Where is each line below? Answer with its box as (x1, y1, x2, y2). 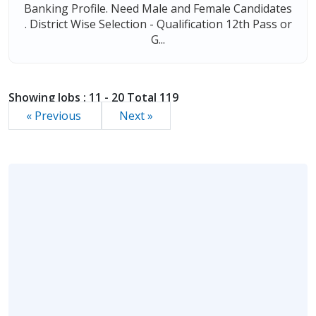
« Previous (26, 108, 84, 123)
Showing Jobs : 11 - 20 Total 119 (8, 90, 178, 105)
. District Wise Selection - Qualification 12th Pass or (24, 16, 292, 32)
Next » (119, 108, 153, 123)
